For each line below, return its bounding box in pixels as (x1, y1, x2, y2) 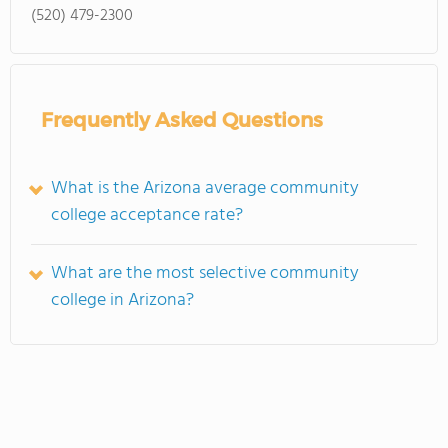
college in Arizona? (51, 286, 194, 315)
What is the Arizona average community (51, 174, 359, 203)
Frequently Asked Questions (41, 108, 323, 132)
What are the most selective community (51, 259, 359, 288)
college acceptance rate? (51, 201, 243, 230)
